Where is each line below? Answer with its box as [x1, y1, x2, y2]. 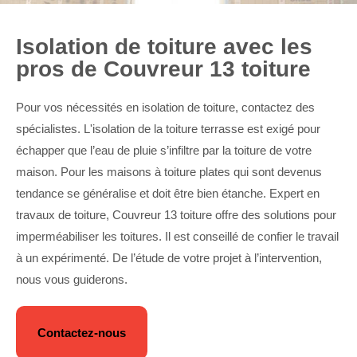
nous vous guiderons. [16, 273, 127, 286]
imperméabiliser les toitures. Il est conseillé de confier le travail [16, 229, 339, 243]
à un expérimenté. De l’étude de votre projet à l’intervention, [16, 251, 322, 265]
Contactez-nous [37, 326, 126, 339]
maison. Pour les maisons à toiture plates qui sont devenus [16, 165, 322, 178]
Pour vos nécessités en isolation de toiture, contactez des [16, 100, 315, 114]
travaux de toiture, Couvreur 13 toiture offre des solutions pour [16, 208, 336, 222]
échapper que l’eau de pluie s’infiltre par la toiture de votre [16, 143, 312, 157]
